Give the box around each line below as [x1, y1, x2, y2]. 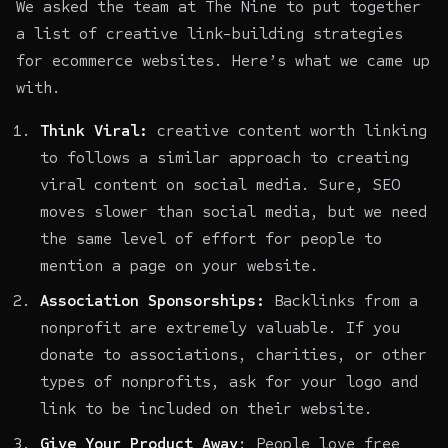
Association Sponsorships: [40, 290, 265, 310]
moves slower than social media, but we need [40, 201, 427, 221]
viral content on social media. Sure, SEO [40, 174, 400, 194]
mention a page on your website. [40, 255, 319, 275]
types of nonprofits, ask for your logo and [40, 371, 418, 391]
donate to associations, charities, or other [40, 344, 427, 364]
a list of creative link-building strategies [16, 23, 403, 43]
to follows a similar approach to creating [40, 147, 409, 167]
